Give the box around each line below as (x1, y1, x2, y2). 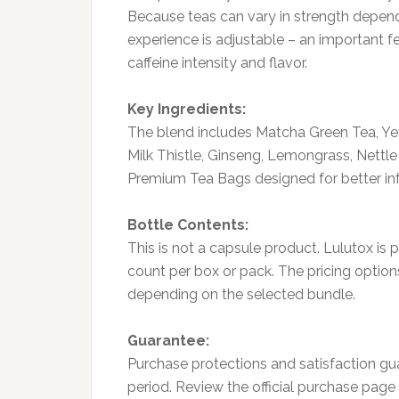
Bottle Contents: (127, 216, 248, 233)
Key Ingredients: (127, 100, 246, 118)
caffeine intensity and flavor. (127, 53, 307, 71)
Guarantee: (127, 331, 209, 349)
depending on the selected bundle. (127, 285, 355, 303)
